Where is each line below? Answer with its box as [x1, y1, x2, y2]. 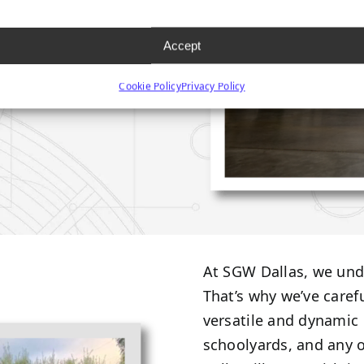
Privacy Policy [180, 79, 245, 93]
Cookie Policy [119, 79, 181, 93]
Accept [162, 38, 201, 52]
